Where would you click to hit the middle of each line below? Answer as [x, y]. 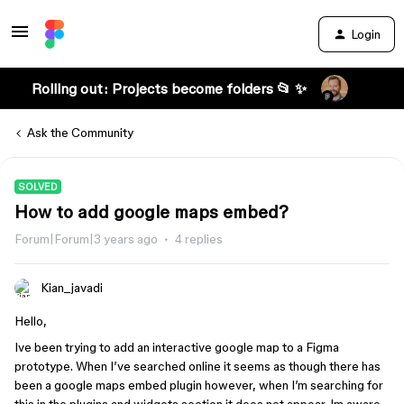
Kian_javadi [72, 288]
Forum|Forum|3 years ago [86, 239]
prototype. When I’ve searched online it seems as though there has [197, 366]
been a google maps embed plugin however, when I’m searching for [199, 385]
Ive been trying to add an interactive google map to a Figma [177, 347]
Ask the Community [80, 133]
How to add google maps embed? [151, 212]
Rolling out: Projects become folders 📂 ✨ [169, 88]
